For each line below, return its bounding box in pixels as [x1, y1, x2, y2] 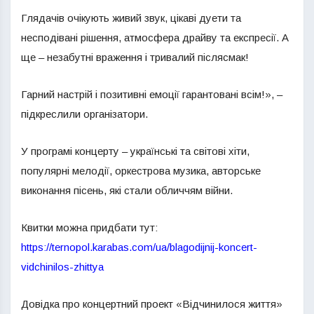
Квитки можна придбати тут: [21, 221, 158, 233]
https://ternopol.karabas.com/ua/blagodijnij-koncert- [21, 241, 257, 253]
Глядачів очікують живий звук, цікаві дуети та [21, 12, 241, 24]
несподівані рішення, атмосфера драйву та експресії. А [21, 32, 289, 43]
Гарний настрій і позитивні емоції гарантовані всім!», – [21, 88, 282, 100]
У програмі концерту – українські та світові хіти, [21, 145, 250, 157]
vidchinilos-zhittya [21, 261, 104, 273]
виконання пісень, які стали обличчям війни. [21, 184, 233, 196]
